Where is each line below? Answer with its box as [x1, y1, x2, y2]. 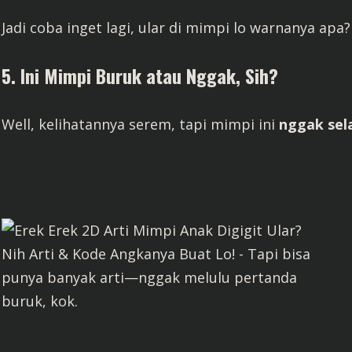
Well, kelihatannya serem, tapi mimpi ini [2, 115, 279, 134]
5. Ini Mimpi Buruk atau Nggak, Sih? [2, 61, 278, 90]
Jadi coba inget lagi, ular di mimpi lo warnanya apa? [2, 18, 350, 37]
